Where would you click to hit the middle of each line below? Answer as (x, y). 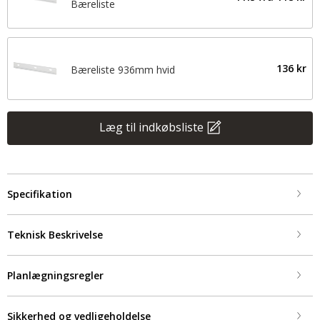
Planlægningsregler (55, 275)
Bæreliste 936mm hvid (123, 70)
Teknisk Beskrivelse (55, 235)
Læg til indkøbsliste (151, 127)
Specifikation (40, 194)
